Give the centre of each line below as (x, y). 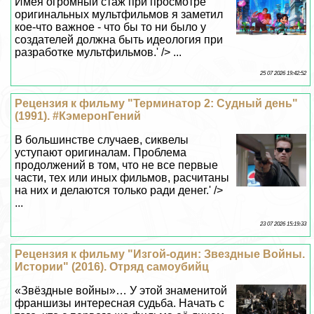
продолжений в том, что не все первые (117, 165)
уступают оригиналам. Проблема (101, 153)
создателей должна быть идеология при (119, 40)
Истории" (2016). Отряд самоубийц (112, 267)
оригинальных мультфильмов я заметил (119, 15)
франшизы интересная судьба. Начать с (120, 303)
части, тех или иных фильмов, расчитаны (122, 178)
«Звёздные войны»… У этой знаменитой (121, 291)
